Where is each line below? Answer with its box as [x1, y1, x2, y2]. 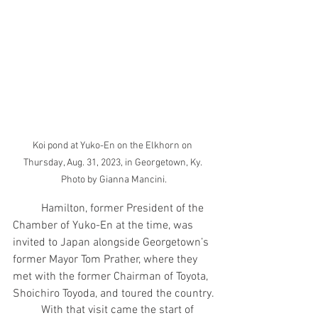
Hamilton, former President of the [13, 201, 41, 216]
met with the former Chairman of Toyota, [13, 269, 211, 284]
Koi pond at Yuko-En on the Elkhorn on [33, 139, 194, 152]
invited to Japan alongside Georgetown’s [13, 235, 212, 250]
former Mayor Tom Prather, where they [13, 252, 200, 267]
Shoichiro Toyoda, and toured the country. [13, 286, 214, 301]
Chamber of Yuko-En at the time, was [13, 218, 196, 233]
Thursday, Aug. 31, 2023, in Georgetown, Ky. [23, 156, 204, 169]
